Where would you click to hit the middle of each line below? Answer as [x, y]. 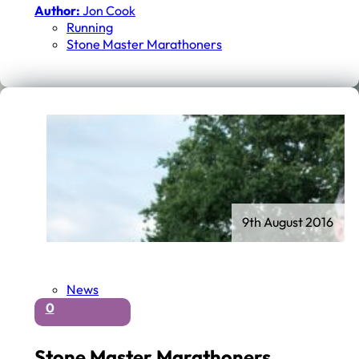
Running [90, 27]
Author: [58, 10]
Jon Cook [108, 10]
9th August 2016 [288, 222]
